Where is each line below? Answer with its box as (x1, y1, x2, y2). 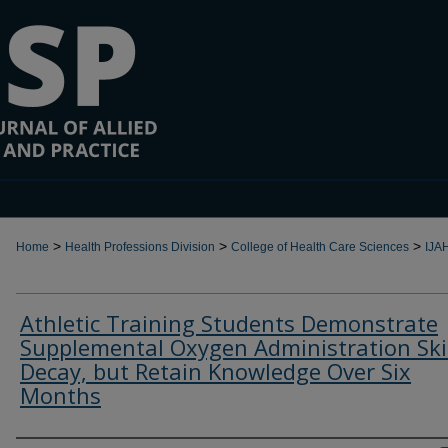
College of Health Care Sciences (231, 240, 409, 254)
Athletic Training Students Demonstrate (20, 308, 438, 338)
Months (20, 380, 101, 410)
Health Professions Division (65, 240, 215, 254)
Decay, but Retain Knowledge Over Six (20, 356, 411, 386)
